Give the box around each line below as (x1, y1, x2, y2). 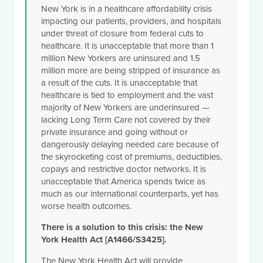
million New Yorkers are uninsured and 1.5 (41, 53, 201, 64)
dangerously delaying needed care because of (41, 139, 219, 150)
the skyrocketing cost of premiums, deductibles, (41, 151, 222, 163)
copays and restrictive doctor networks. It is (41, 164, 207, 175)
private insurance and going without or (41, 127, 188, 138)
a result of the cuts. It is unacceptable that (41, 77, 198, 89)
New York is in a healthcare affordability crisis (41, 4, 213, 15)
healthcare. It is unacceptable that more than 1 (41, 41, 214, 52)
